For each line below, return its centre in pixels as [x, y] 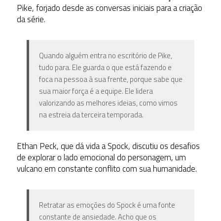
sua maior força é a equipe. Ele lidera [96, 91]
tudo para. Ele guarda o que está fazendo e [105, 68]
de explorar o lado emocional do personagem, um [101, 158]
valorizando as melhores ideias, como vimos [108, 103]
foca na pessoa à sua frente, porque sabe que [110, 79]
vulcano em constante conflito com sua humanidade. [107, 169]
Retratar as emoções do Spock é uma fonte [107, 205]
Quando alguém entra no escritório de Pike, [105, 56]
